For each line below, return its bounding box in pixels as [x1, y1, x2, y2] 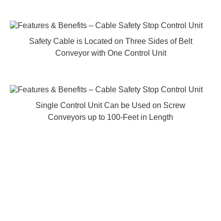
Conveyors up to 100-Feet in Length [48, 113, 173, 121]
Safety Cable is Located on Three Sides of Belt [29, 37, 192, 45]
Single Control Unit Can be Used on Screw [36, 101, 185, 110]
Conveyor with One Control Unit [55, 49, 166, 57]
